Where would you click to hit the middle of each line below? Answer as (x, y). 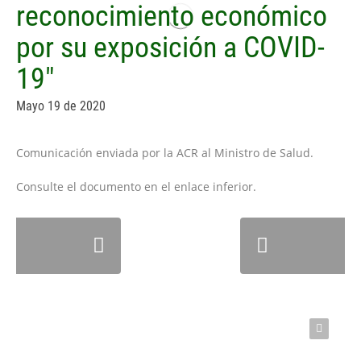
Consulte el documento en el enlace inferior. (136, 187)
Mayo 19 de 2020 (61, 106)
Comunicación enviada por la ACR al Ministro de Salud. (165, 153)
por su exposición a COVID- (170, 48)
